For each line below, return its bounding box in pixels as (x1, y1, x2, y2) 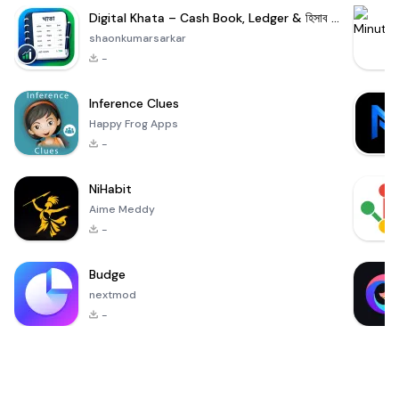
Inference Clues (89, 95, 179, 112)
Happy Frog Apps (89, 117, 178, 132)
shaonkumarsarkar (89, 31, 186, 46)
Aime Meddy (89, 202, 155, 217)
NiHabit (89, 181, 132, 198)
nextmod (89, 288, 136, 303)
